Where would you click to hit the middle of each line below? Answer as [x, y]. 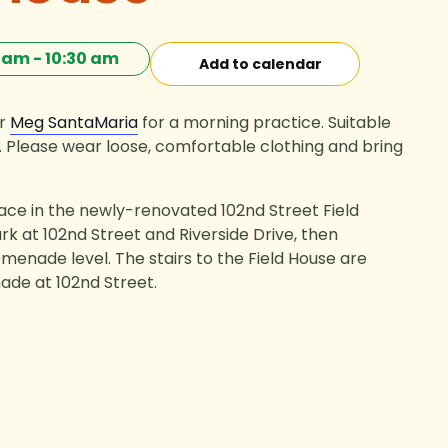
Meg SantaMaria [74, 122]
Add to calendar [260, 64]
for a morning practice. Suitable [264, 122]
